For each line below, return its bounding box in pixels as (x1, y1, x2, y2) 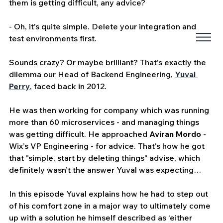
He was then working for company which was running (9, 105, 211, 115)
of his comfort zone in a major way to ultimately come (9, 200, 213, 211)
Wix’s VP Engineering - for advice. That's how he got (9, 140, 207, 151)
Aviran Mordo (149, 128, 201, 139)
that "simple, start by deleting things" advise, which (9, 152, 202, 163)
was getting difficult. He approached (9, 128, 149, 139)
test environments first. (9, 33, 97, 43)
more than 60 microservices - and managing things (9, 116, 201, 127)
